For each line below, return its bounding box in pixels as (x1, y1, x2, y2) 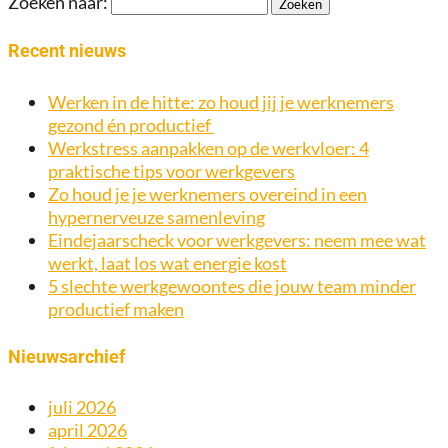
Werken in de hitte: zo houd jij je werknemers (48, 90, 394, 113)
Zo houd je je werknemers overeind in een (48, 182, 367, 205)
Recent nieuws (8, 39, 126, 61)
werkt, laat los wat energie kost (48, 251, 287, 274)
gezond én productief (48, 113, 214, 136)
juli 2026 (48, 396, 116, 419)
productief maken (48, 297, 184, 320)
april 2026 (48, 419, 127, 442)
